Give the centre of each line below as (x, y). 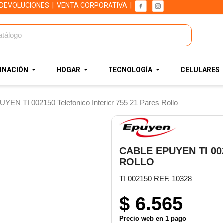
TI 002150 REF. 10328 (156, 178)
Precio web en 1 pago (153, 218)
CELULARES (200, 70)
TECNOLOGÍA (130, 70)
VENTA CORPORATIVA (92, 6)
